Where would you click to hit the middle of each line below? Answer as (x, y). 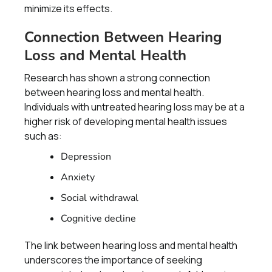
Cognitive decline (98, 219)
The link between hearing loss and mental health (131, 245)
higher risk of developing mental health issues (126, 121)
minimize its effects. (68, 8)
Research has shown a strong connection (117, 78)
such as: (43, 136)
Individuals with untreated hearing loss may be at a (134, 107)
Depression (86, 157)
